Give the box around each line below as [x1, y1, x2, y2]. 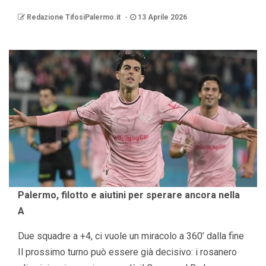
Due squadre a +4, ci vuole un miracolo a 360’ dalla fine [18, 230, 244, 242]
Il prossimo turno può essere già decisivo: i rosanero [18, 246, 237, 258]
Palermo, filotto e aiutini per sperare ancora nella [18, 189, 240, 201]
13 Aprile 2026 [136, 13, 187, 22]
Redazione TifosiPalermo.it [25, 13, 122, 22]
